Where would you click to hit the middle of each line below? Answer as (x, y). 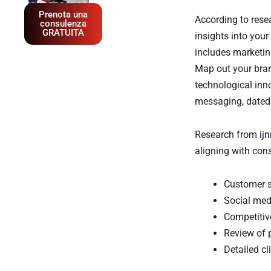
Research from (227, 134)
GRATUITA (63, 33)
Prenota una (63, 15)
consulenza (63, 24)
